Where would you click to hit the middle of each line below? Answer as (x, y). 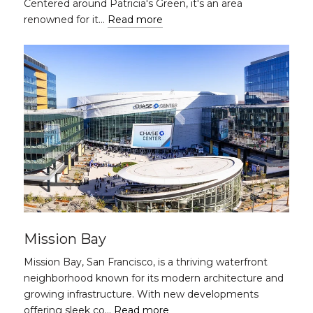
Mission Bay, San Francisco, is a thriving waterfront (146, 262)
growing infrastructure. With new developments (141, 294)
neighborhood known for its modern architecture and (154, 278)
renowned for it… (66, 20)
